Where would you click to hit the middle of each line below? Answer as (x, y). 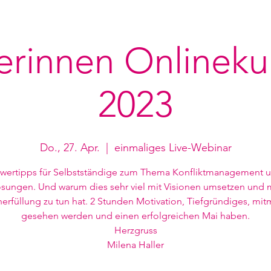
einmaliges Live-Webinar (173, 148)
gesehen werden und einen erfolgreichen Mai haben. (135, 216)
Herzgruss (135, 230)
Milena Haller (135, 245)
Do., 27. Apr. (70, 148)
